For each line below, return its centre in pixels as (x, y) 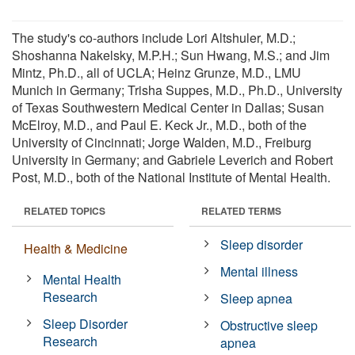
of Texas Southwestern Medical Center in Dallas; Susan (168, 107)
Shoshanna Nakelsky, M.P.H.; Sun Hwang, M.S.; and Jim (171, 55)
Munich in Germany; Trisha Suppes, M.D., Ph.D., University (177, 90)
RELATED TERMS (241, 210)
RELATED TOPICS (65, 210)
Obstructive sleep (269, 325)
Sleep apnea (257, 298)
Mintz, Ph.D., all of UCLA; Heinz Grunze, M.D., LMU (157, 72)
